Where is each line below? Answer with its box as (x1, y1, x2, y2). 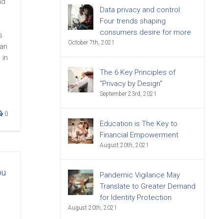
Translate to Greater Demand (99, 182, 196, 191)
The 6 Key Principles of (99, 68, 175, 77)
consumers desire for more (99, 28, 191, 37)
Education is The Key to (99, 119, 177, 128)
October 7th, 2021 (67, 39, 115, 46)
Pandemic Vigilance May (99, 171, 180, 179)
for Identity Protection (99, 193, 172, 202)
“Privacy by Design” (99, 79, 162, 88)
